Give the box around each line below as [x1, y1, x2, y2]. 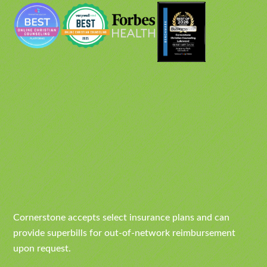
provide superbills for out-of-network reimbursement [13, 228, 236, 238]
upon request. [13, 243, 72, 253]
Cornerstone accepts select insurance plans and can [13, 212, 230, 222]
